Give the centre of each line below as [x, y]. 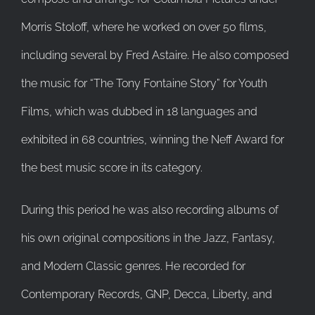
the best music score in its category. [112, 167]
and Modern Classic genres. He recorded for [133, 266]
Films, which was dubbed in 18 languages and [139, 111]
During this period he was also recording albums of [150, 210]
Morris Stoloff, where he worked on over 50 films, [144, 27]
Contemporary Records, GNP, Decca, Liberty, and [147, 294]
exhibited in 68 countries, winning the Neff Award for [153, 139]
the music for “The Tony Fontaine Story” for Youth [144, 83]
